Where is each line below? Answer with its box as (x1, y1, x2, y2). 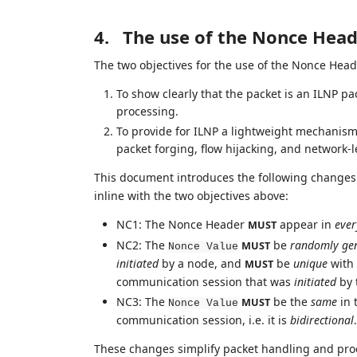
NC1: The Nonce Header (116, 217, 248, 233)
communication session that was (116, 273, 294, 289)
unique (292, 255, 328, 271)
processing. (116, 103, 178, 119)
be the (269, 294, 311, 310)
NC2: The (116, 237, 168, 253)
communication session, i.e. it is (116, 312, 290, 328)
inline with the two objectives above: (93, 188, 288, 204)
